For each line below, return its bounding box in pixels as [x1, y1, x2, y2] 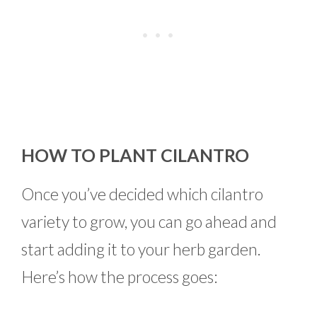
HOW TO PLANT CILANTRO [21, 144, 249, 166]
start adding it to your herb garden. [21, 239, 261, 260]
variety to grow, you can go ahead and [21, 212, 277, 232]
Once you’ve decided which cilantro [21, 184, 263, 204]
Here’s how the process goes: [21, 267, 217, 287]
